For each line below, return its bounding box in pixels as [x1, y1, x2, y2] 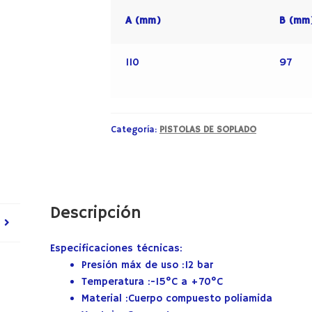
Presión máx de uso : [81, 258, 185, 272]
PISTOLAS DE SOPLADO [159, 123, 256, 136]
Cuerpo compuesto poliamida [128, 292, 273, 306]
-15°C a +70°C [150, 275, 224, 289]
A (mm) [125, 13, 162, 27]
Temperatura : [81, 275, 151, 289]
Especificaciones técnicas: [50, 242, 183, 256]
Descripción [50, 202, 142, 224]
